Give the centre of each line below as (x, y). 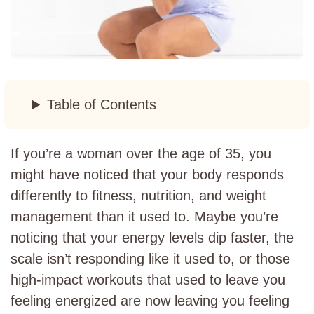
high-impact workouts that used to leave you (148, 280)
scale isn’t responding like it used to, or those (150, 259)
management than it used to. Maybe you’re (144, 217)
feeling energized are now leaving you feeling (150, 301)
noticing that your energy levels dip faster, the (152, 238)
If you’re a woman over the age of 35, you (141, 153)
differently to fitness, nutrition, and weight (138, 196)
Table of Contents (102, 104)
